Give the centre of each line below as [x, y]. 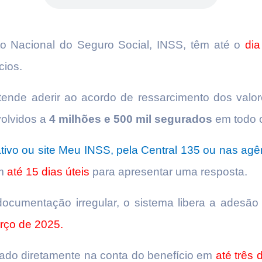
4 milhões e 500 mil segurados [131, 119]
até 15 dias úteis [48, 172]
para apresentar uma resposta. [168, 172]
